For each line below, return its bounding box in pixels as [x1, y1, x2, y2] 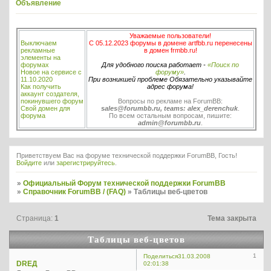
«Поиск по [207, 60, 239, 68]
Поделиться [143, 253, 178, 260]
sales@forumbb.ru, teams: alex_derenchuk [101, 104, 238, 112]
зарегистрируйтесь [56, 158, 115, 166]
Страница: [16, 214, 55, 223]
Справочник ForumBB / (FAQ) [23, 187, 126, 196]
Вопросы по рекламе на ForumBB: [118, 97, 223, 105]
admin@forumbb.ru [138, 119, 201, 126]
